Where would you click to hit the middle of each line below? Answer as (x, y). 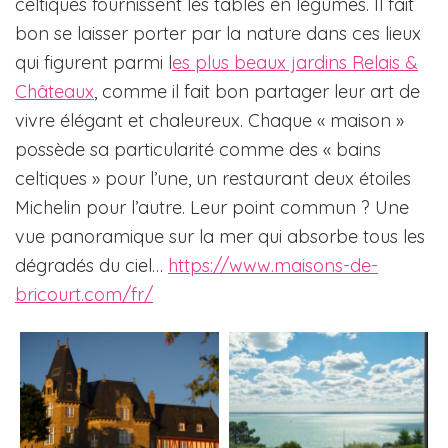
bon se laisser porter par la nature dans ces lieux (218, 34)
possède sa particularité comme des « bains (198, 150)
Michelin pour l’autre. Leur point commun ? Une (212, 208)
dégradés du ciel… (91, 266)
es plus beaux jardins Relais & (295, 63)
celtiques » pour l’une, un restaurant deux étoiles (213, 179)
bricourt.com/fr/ (84, 295)
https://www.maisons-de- (273, 266)
